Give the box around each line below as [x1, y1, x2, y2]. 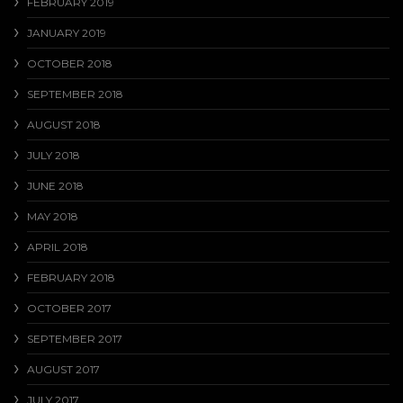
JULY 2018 [27, 148, 80, 163]
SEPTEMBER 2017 [27, 332, 122, 346]
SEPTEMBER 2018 [27, 87, 123, 102]
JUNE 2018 [27, 179, 84, 193]
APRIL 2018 [27, 240, 88, 255]
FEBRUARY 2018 [27, 271, 115, 285]
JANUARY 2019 [27, 26, 106, 40]
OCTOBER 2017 [27, 301, 112, 316]
